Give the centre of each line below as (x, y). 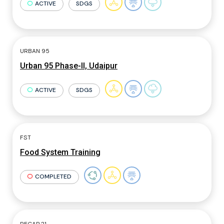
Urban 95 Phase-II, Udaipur (69, 66)
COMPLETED (53, 176)
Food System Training (60, 152)
